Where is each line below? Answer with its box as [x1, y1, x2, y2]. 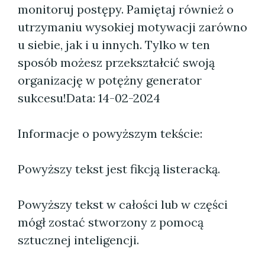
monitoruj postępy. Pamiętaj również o [18, 2, 234, 17]
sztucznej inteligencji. [18, 232, 139, 247]
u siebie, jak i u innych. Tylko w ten [18, 37, 210, 52]
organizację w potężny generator [18, 73, 202, 88]
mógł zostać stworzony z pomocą [18, 215, 203, 230]
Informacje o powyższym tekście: [18, 126, 202, 141]
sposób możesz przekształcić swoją [18, 55, 215, 70]
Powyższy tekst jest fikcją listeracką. [18, 161, 220, 176]
